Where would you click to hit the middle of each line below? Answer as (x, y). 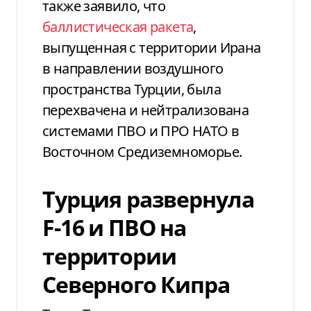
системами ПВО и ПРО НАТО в (141, 131)
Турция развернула (148, 199)
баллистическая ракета (118, 26)
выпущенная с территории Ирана (152, 47)
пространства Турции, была (132, 89)
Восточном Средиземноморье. (142, 151)
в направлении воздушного (133, 68)
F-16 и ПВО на (115, 227)
